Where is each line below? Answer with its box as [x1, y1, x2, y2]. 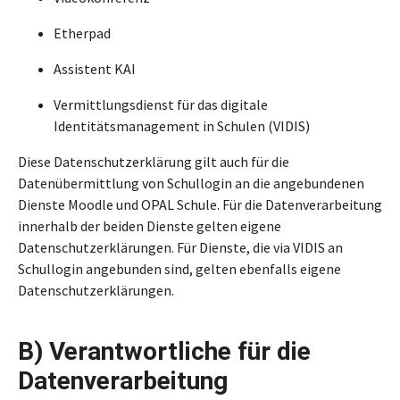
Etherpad [54, 24, 111, 42]
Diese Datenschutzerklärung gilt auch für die [18, 153, 289, 171]
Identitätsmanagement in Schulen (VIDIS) [54, 117, 310, 135]
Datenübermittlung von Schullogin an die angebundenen [18, 174, 364, 192]
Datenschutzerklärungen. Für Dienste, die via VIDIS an [18, 238, 343, 256]
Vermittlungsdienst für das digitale [54, 96, 268, 113]
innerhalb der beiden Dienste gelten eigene [18, 217, 281, 235]
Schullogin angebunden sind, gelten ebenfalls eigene [18, 260, 341, 278]
